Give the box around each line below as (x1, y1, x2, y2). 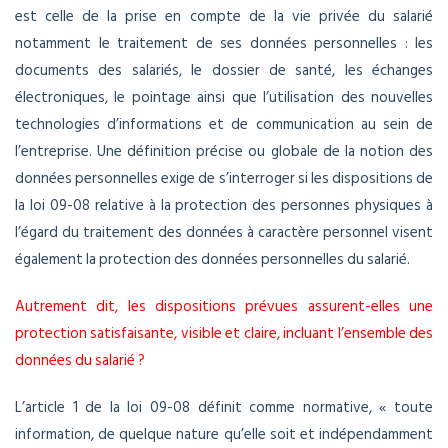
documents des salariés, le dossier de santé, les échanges (15, 58, 433, 84)
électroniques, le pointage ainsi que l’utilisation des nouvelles (15, 85, 433, 111)
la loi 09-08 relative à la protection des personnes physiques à (15, 193, 433, 219)
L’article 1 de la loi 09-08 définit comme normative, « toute (15, 395, 433, 421)
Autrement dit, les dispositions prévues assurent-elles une (15, 294, 433, 320)
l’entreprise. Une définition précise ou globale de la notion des (15, 139, 433, 165)
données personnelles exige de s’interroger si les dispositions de (15, 166, 433, 192)
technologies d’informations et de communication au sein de (15, 112, 433, 138)
